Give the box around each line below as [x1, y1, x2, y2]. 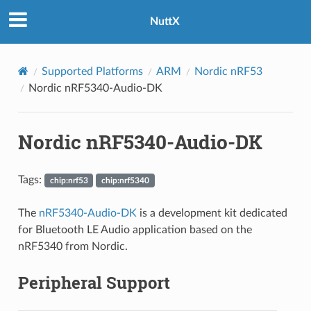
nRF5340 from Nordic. [17, 240, 128, 252]
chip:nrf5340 [101, 176, 150, 185]
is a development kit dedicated [136, 207, 287, 219]
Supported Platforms [41, 65, 143, 77]
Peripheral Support [17, 271, 170, 294]
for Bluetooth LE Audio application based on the [17, 224, 252, 235]
